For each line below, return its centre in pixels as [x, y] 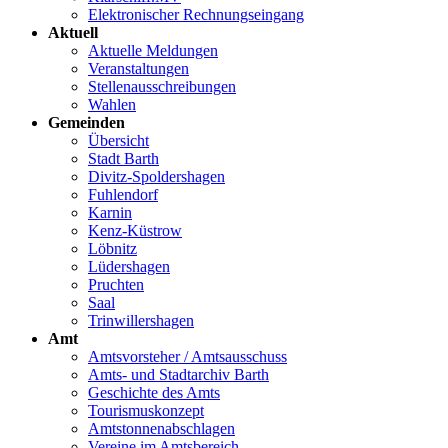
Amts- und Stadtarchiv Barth [178, 374]
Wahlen [112, 104]
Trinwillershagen [141, 320]
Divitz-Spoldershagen [156, 176]
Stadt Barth [123, 158]
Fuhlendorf [123, 194]
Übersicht [118, 140]
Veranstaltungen [138, 68]
